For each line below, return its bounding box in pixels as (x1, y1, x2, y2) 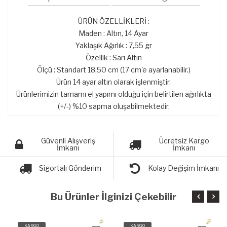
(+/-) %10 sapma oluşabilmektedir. (57, 101, 170, 110)
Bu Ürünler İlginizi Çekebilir (51, 191, 176, 203)
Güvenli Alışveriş (41, 136, 95, 145)
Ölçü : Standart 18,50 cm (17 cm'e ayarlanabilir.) (36, 65, 191, 74)
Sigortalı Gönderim (39, 163, 101, 172)
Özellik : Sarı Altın (85, 53, 142, 62)
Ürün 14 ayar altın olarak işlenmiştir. (56, 77, 171, 86)
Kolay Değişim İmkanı (147, 164, 219, 173)
